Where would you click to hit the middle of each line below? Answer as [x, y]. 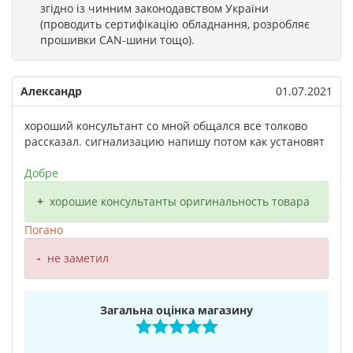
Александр [51, 91]
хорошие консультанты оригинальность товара [180, 201]
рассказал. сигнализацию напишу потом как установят [175, 141]
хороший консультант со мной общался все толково [166, 126]
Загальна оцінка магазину [176, 310]
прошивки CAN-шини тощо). [117, 40]
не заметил [78, 258]
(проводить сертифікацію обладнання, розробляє [175, 24]
